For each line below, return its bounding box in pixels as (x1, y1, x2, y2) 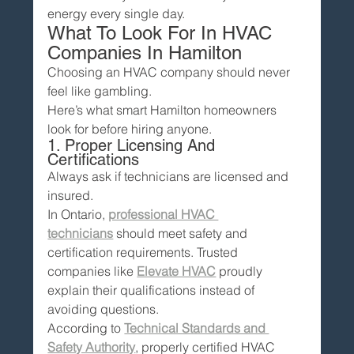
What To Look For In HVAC (47, 21, 278, 43)
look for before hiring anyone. (47, 120, 213, 137)
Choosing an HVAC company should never (47, 63, 294, 80)
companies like (47, 262, 137, 279)
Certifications (47, 149, 140, 169)
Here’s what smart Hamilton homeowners (47, 101, 281, 118)
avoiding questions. (47, 300, 160, 317)
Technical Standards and (124, 319, 269, 336)
